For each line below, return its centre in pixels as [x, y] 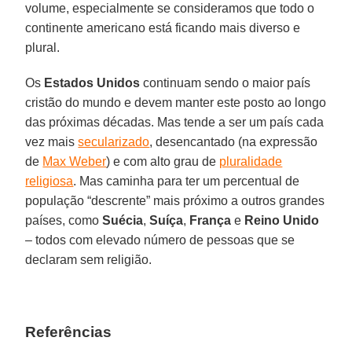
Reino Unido [282, 220]
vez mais [52, 141]
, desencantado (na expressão [234, 141]
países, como [64, 220]
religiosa [49, 181]
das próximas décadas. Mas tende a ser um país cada [175, 122]
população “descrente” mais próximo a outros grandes [175, 200]
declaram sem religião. [89, 259]
